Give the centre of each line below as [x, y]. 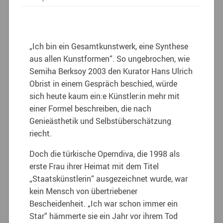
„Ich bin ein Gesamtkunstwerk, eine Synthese [109, 47]
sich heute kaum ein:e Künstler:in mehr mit [105, 96]
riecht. [41, 134]
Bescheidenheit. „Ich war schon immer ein [104, 204]
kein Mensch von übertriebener [84, 191]
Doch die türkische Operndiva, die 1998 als [105, 154]
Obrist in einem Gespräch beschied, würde [104, 84]
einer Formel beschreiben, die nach [91, 109]
